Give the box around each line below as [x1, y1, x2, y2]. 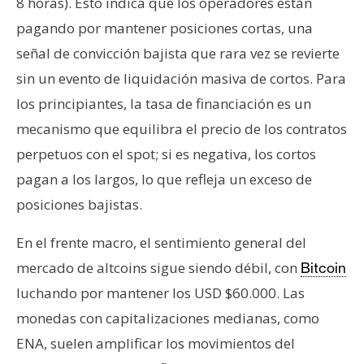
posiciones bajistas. [16, 195, 142, 214]
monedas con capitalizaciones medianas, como [16, 309, 319, 328]
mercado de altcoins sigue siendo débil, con [16, 258, 301, 278]
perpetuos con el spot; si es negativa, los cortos [16, 145, 316, 164]
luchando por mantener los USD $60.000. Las [16, 284, 305, 303]
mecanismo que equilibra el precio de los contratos [16, 119, 347, 139]
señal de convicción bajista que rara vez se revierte [16, 44, 340, 63]
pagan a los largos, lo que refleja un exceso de [16, 170, 312, 189]
